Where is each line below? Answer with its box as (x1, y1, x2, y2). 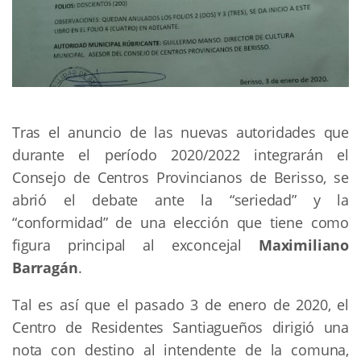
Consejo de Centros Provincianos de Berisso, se (12, 168, 349, 188)
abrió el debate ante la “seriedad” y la (12, 190, 349, 210)
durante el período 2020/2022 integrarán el (12, 145, 349, 165)
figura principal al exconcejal (12, 235, 259, 255)
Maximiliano (258, 235, 349, 255)
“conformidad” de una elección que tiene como (12, 213, 349, 233)
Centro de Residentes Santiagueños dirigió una (12, 317, 349, 338)
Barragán (12, 258, 78, 278)
